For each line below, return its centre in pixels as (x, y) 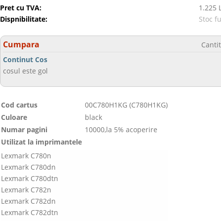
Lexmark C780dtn (30, 178)
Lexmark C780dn (28, 167)
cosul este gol (25, 71)
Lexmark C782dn (28, 201)
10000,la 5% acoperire (121, 129)
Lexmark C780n (26, 156)
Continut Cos (25, 59)
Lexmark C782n (26, 190)
